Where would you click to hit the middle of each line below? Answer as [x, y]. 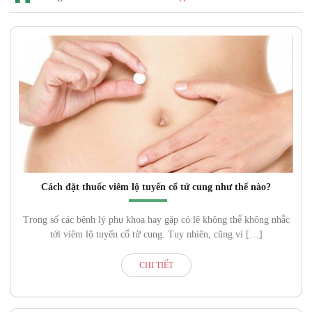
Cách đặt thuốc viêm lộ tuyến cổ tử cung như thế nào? [156, 187]
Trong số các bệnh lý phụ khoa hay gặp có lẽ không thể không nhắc [156, 220]
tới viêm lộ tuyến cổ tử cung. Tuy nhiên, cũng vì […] [156, 234]
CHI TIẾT [156, 265]
